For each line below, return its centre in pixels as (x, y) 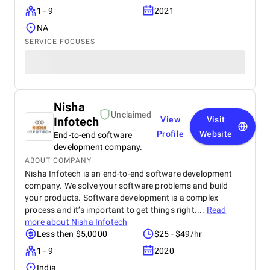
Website (216, 134)
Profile (170, 134)
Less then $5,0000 (72, 234)
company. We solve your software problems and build (127, 186)
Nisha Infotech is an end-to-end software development (128, 174)
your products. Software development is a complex (122, 198)
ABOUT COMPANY (58, 160)
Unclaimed (131, 115)
